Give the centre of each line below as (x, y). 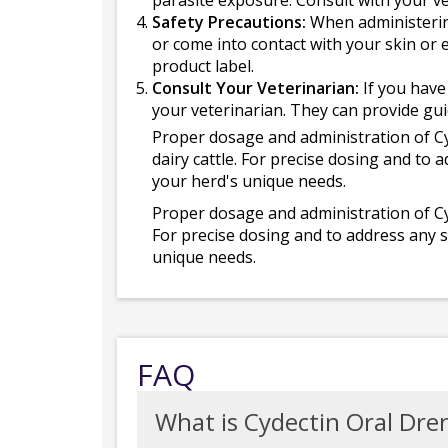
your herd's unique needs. (249, 181)
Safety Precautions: (229, 22)
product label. (203, 66)
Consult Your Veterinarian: (255, 88)
